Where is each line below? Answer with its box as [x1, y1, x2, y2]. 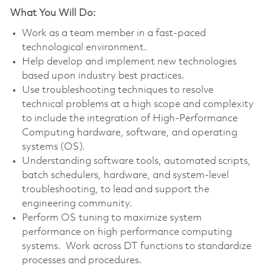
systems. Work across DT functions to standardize [21, 241, 251, 251]
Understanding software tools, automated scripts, [21, 156, 251, 166]
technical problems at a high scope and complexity [21, 99, 254, 109]
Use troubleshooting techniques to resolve [21, 85, 214, 95]
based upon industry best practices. [21, 70, 187, 81]
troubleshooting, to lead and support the [21, 184, 209, 195]
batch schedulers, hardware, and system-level [21, 170, 229, 180]
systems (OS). [21, 141, 85, 152]
